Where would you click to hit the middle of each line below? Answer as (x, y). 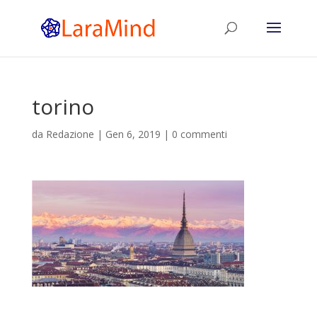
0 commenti (199, 134)
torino (63, 106)
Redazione (70, 134)
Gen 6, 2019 (133, 134)
